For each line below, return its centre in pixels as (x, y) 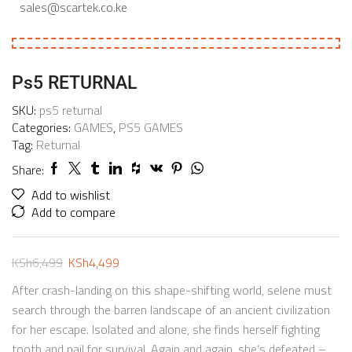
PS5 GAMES (151, 128)
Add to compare (73, 213)
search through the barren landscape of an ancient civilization (171, 310)
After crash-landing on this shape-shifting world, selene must (172, 290)
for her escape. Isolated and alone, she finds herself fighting (166, 330)
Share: (28, 170)
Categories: (43, 128)
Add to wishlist (71, 195)
